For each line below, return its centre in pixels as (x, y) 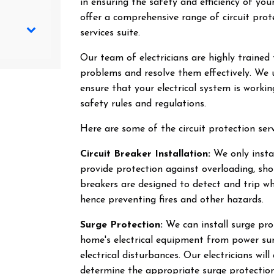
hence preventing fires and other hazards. (172, 200)
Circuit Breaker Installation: (146, 154)
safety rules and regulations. (143, 104)
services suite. (110, 33)
